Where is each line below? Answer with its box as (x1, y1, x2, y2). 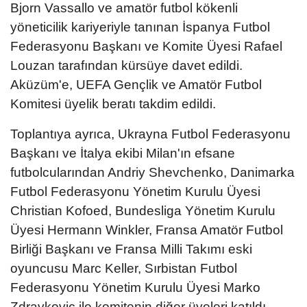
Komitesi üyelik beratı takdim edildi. (10, 96, 216, 111)
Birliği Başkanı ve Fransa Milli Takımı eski (10, 241, 252, 256)
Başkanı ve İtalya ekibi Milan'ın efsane (10, 145, 235, 160)
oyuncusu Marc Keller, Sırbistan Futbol (10, 260, 237, 275)
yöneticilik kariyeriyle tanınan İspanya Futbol (10, 19, 270, 34)
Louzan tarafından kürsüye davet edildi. (10, 58, 243, 73)
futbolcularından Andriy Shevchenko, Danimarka (10, 164, 295, 180)
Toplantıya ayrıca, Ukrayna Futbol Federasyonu (10, 126, 291, 141)
